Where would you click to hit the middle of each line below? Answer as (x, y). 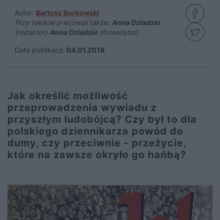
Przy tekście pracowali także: (63, 22)
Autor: (25, 13)
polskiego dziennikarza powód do (95, 131)
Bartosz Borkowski (68, 13)
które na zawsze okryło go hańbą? (97, 155)
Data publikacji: (40, 50)
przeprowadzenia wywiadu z (82, 108)
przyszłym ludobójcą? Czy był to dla (102, 119)
